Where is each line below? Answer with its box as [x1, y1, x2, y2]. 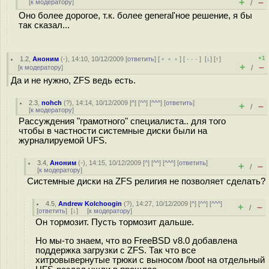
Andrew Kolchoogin [58, 200, 122, 207]
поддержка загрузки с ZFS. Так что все [35, 245, 196, 255]
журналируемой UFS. [19, 136, 107, 145]
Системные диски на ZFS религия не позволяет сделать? [27, 177, 265, 186]
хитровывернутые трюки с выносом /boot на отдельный [35, 255, 265, 265]
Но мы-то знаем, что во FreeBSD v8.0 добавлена [35, 235, 237, 246]
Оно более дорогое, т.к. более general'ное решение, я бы [19, 11, 252, 20]
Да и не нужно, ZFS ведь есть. [11, 76, 136, 85]
